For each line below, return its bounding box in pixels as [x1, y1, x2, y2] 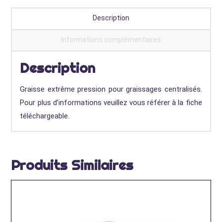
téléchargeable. [20, 111, 70, 121]
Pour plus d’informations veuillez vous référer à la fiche [20, 98, 202, 108]
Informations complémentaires [61, 36, 161, 44]
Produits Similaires [11, 156, 134, 174]
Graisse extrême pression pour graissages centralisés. [20, 85, 202, 94]
